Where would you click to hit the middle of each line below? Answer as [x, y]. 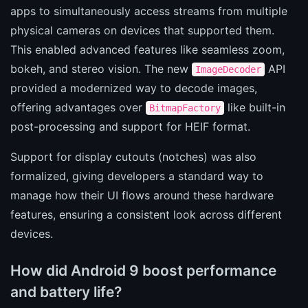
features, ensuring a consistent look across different [146, 214]
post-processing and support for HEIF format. [130, 126]
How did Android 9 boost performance [143, 270]
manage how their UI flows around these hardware [142, 195]
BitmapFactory [185, 108]
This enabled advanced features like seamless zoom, [147, 49]
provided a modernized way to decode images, [134, 88]
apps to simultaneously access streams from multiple [149, 11]
